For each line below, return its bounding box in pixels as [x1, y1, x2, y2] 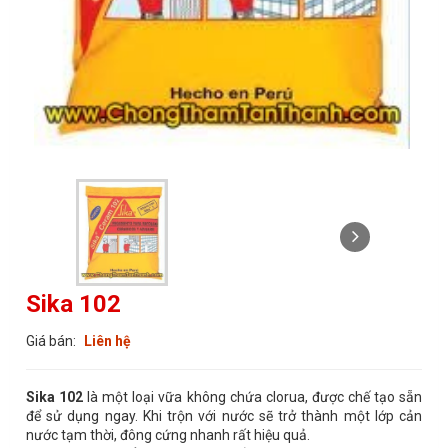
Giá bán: [26, 332, 79, 349]
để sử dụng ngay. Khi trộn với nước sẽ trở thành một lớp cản [26, 407, 422, 424]
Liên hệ [84, 332, 131, 349]
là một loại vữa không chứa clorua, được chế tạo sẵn [83, 388, 423, 405]
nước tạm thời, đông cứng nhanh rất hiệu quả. [26, 426, 310, 443]
